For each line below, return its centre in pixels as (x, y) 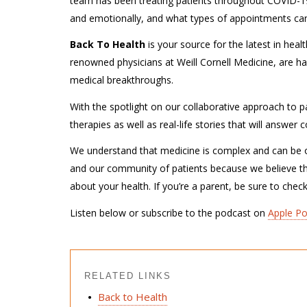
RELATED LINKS (128, 275)
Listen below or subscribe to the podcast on (169, 212)
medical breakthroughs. (122, 80)
